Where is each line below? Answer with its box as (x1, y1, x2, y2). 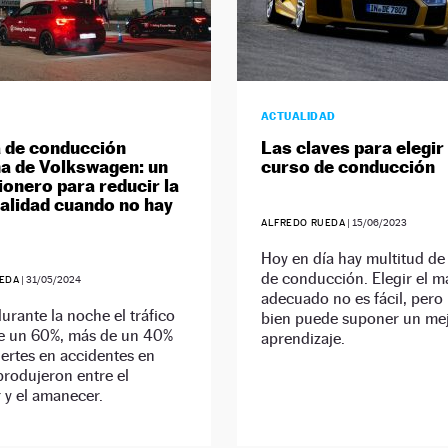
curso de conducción (260, 156, 435, 178)
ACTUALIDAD (260, 109, 336, 124)
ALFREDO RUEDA (260, 217, 346, 229)
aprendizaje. (260, 329, 345, 349)
